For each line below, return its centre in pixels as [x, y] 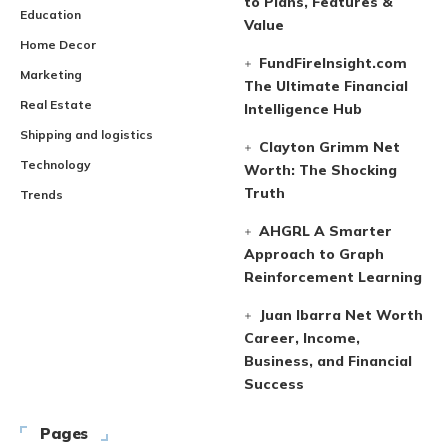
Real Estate [56, 104]
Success [274, 383]
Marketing [51, 74]
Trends [41, 194]
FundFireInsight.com [333, 62]
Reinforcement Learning [333, 276]
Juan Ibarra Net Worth [341, 314]
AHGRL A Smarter [326, 230]
